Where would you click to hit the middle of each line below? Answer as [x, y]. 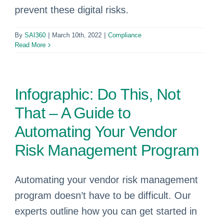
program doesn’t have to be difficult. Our [103, 195]
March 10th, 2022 [77, 35]
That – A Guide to [73, 113]
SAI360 [35, 35]
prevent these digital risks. [72, 10]
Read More [30, 45]
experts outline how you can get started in [106, 211]
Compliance [125, 35]
